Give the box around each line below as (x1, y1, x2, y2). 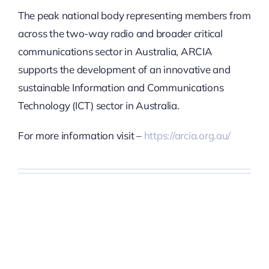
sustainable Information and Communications (17, 81, 224, 94)
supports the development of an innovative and (17, 63, 231, 76)
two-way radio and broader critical (66, 27, 223, 40)
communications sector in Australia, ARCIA (17, 45, 213, 58)
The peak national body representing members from (17, 9, 251, 22)
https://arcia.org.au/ (144, 129, 231, 142)
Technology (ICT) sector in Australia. (17, 99, 180, 112)
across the (17, 27, 67, 40)
